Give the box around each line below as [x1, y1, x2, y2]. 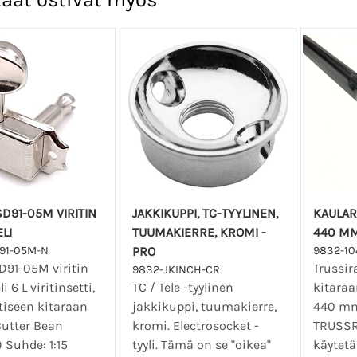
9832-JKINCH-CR [132, 263, 221, 277]
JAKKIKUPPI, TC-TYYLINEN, [132, 206, 279, 222]
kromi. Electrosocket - [132, 318, 260, 334]
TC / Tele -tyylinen [132, 280, 234, 296]
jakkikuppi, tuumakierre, [132, 299, 277, 315]
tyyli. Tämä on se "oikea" [132, 337, 272, 353]
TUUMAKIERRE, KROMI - [132, 225, 267, 241]
